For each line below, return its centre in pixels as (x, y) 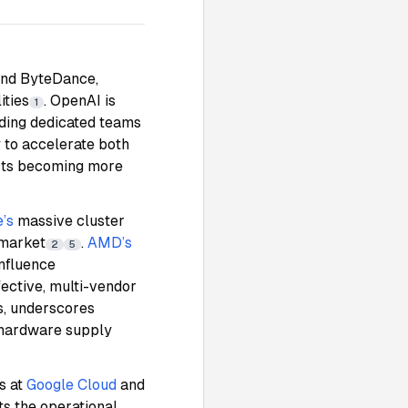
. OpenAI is (80, 101)
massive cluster (71, 221)
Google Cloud (71, 385)
